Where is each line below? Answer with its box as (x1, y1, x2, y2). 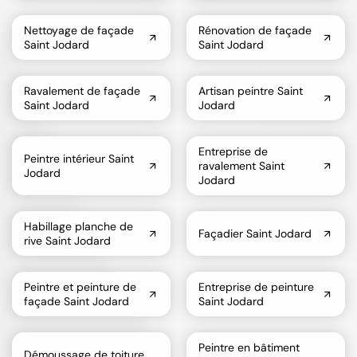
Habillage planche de (24, 219, 133, 234)
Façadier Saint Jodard (198, 226, 312, 241)
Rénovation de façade (198, 23, 312, 38)
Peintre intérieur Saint (24, 151, 134, 167)
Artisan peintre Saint (198, 84, 303, 99)
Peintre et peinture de (24, 280, 136, 295)
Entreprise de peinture (198, 280, 314, 295)
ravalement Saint (198, 159, 284, 174)
